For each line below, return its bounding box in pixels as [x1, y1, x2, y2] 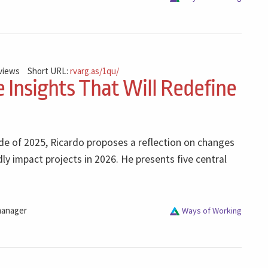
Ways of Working [182, 205, 242, 217]
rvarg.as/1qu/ [70, 65, 120, 77]
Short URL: [28, 65, 71, 77]
